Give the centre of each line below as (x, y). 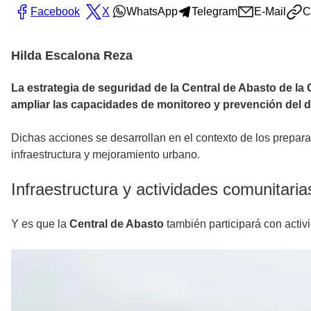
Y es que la (40, 224)
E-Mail (270, 11)
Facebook (55, 11)
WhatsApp (152, 11)
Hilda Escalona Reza (72, 55)
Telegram (215, 11)
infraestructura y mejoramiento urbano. (106, 154)
